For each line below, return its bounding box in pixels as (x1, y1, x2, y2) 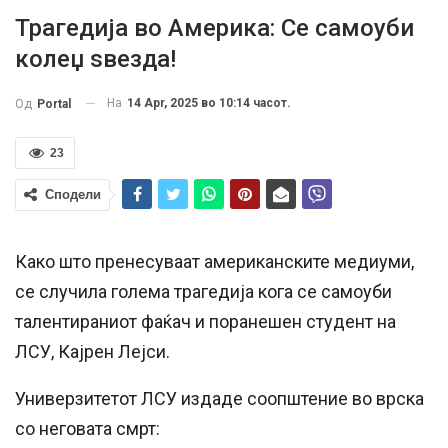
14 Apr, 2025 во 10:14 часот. (127, 95, 291, 110)
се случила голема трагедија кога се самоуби (15, 280, 392, 302)
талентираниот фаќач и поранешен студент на (15, 310, 396, 332)
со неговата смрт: (15, 417, 160, 439)
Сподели (45, 186, 101, 202)
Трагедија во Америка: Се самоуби (15, 13, 414, 42)
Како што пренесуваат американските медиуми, (15, 250, 414, 272)
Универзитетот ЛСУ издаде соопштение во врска (15, 387, 424, 409)
